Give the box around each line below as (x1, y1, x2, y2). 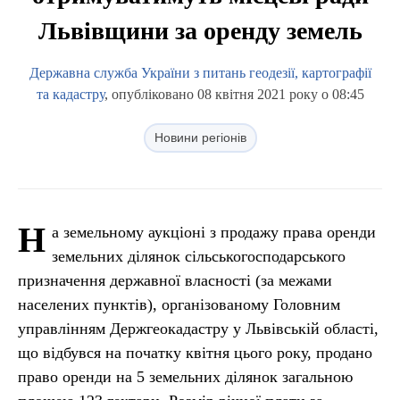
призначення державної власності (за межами (18, 271, 332, 289)
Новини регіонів (154, 130, 246, 145)
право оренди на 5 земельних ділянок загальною (18, 368, 353, 386)
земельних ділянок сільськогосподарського (52, 247, 346, 265)
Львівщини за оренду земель (37, 17, 362, 45)
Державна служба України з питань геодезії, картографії (29, 65, 371, 80)
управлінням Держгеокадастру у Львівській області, (18, 320, 379, 337)
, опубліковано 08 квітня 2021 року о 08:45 (104, 87, 364, 102)
